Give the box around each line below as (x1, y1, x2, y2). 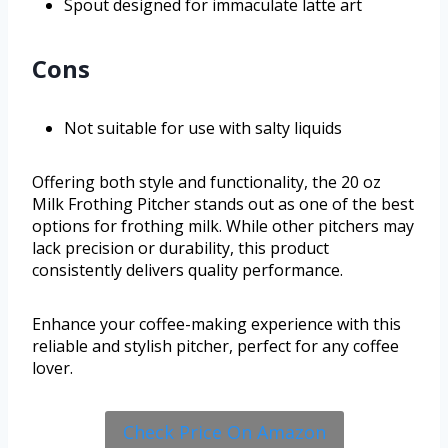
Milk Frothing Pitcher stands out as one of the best (32, 193, 414, 216)
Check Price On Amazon (122, 420, 326, 445)
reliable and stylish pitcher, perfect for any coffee (32, 335, 399, 358)
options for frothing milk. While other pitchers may (32, 215, 414, 238)
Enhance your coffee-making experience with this (32, 313, 401, 336)
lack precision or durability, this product (32, 237, 329, 260)
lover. (32, 357, 73, 380)
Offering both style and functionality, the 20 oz (32, 171, 381, 194)
